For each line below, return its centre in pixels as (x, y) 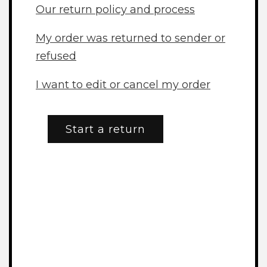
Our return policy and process (115, 10)
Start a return (105, 129)
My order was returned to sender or (131, 38)
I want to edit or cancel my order (123, 85)
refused (56, 56)
